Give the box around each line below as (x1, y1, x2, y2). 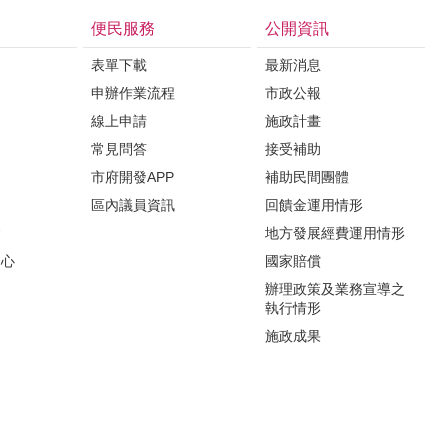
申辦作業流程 (91, 84, 175, 101)
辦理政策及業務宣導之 (265, 280, 405, 297)
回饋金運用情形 (265, 196, 363, 213)
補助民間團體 (265, 168, 349, 185)
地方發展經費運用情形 (265, 224, 405, 241)
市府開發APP (91, 168, 174, 185)
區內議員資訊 (91, 196, 175, 213)
